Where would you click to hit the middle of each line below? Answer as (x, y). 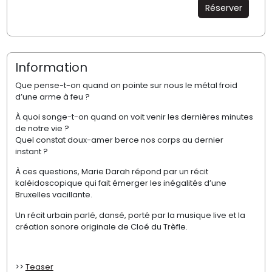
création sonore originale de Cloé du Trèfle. (101, 226)
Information (51, 68)
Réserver (223, 8)
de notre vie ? (42, 128)
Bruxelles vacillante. (53, 195)
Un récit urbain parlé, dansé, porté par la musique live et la (130, 215)
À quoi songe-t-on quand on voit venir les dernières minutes (134, 117)
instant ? (31, 151)
